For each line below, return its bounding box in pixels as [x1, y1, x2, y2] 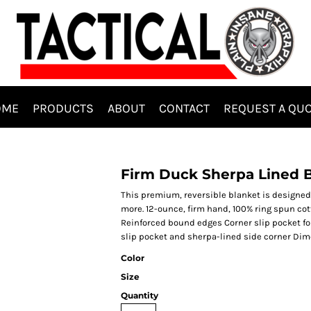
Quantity [121, 290, 158, 301]
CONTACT [159, 100, 210, 116]
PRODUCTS [33, 100, 94, 116]
